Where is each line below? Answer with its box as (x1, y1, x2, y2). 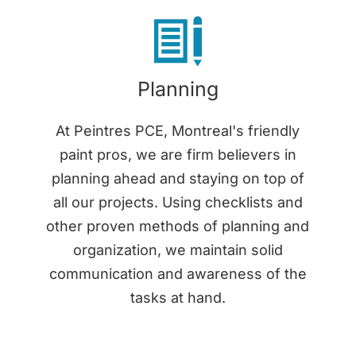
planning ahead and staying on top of (51, 169, 304, 187)
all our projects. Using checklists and (52, 193, 303, 211)
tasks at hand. (130, 288, 226, 306)
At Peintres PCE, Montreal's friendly (56, 122, 300, 139)
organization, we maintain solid (72, 241, 283, 258)
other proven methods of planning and (46, 217, 310, 234)
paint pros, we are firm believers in (59, 145, 296, 163)
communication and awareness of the (48, 265, 307, 282)
